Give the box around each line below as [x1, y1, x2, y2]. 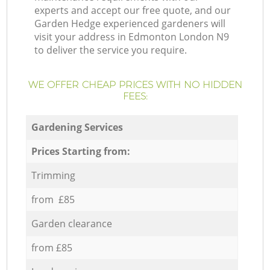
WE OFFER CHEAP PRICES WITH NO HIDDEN [28, 79, 242, 91]
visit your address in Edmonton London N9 [34, 30, 230, 44]
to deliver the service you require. [34, 43, 187, 57]
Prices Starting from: [31, 144, 130, 158]
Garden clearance [31, 216, 112, 230]
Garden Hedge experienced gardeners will [34, 17, 226, 31]
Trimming [31, 168, 75, 182]
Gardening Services [31, 120, 123, 134]
